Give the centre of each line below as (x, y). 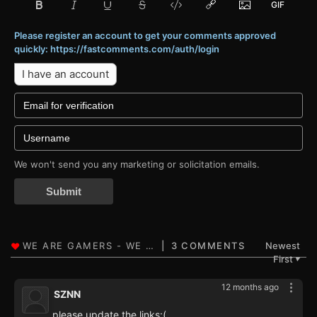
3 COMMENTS (208, 246)
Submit (64, 192)
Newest (283, 246)
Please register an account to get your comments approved (145, 36)
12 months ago (250, 287)
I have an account (65, 74)
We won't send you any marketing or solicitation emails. (137, 165)
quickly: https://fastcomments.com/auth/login (117, 49)
